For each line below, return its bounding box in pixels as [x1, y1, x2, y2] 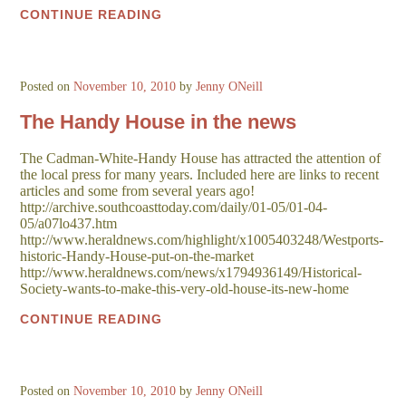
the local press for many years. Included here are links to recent [20, 167, 380, 183]
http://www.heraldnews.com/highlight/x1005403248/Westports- [20, 232, 384, 248]
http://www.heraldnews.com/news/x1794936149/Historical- [20, 265, 362, 281]
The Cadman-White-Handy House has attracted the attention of [20, 150, 382, 167]
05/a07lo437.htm [20, 216, 118, 232]
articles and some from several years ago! [20, 183, 256, 199]
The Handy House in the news [20, 111, 297, 134]
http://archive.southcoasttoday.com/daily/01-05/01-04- [20, 199, 328, 216]
